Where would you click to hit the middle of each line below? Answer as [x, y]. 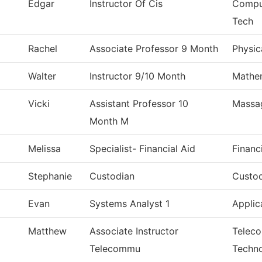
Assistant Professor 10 [139, 104]
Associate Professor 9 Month [154, 49]
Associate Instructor [134, 231]
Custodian [112, 176]
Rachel [43, 49]
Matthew [47, 231]
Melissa [44, 149]
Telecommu [115, 249]
